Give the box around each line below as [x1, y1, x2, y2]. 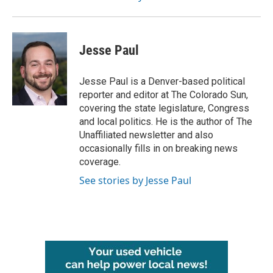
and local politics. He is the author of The [79, 116, 252, 127]
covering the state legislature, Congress [79, 102, 249, 114]
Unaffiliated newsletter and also [79, 129, 213, 141]
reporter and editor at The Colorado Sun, [79, 89, 248, 101]
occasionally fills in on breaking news [79, 143, 238, 154]
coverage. [79, 156, 121, 168]
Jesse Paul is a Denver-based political [79, 76, 245, 87]
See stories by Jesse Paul [79, 174, 191, 187]
